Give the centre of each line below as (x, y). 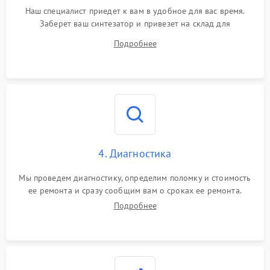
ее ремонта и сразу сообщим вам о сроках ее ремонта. (135, 190)
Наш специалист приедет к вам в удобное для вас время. (135, 11)
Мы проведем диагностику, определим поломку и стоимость (135, 178)
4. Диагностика (135, 153)
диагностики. (135, 36)
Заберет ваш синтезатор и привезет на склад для (135, 24)
